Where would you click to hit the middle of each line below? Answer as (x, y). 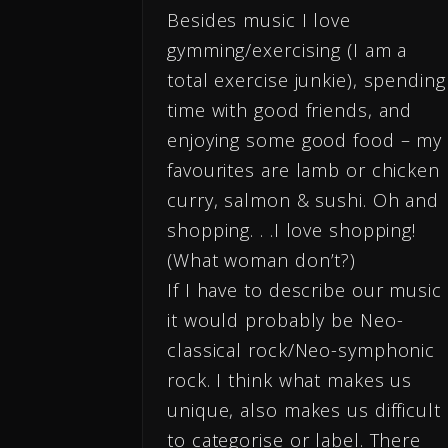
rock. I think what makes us (290, 380)
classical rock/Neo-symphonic (301, 350)
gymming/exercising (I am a (287, 50)
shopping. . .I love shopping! (292, 230)
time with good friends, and (290, 110)
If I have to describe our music (304, 290)
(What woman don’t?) (264, 260)
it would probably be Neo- (285, 320)
